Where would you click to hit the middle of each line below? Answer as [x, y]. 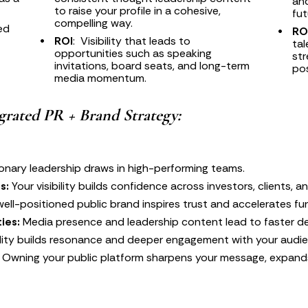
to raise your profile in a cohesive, [137, 11]
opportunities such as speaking [133, 54]
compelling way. [93, 23]
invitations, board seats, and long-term [152, 66]
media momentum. [100, 78]
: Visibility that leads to [131, 41]
